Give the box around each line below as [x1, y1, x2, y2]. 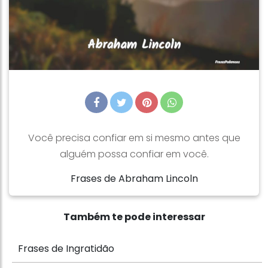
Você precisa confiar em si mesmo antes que [28, 131, 240, 145]
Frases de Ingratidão [18, 242, 114, 255]
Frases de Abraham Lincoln [70, 172, 198, 185]
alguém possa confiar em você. [59, 147, 209, 161]
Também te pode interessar [63, 210, 205, 224]
